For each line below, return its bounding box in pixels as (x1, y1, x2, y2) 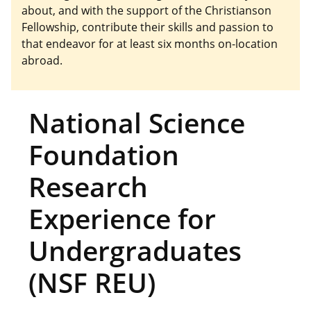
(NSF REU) (28, 264, 155, 301)
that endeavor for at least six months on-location (22, 35, 278, 51)
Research (28, 168, 148, 205)
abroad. (22, 52, 62, 68)
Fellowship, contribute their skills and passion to (22, 19, 274, 35)
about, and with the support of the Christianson (22, 2, 271, 18)
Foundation (28, 136, 179, 174)
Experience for (28, 200, 216, 237)
